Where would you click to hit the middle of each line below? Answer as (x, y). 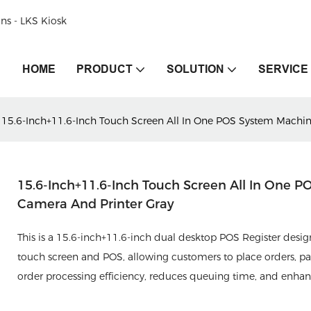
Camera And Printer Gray (96, 204)
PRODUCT (104, 69)
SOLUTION (195, 69)
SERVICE (283, 69)
